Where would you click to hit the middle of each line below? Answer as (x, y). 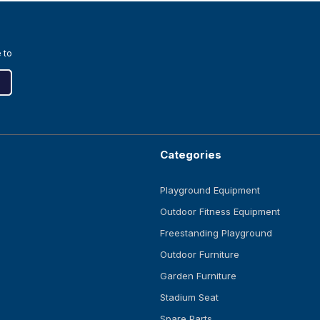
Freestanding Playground (216, 232)
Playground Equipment (210, 190)
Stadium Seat (189, 297)
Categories (191, 154)
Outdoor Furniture (200, 254)
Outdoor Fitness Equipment (220, 211)
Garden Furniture (198, 275)
